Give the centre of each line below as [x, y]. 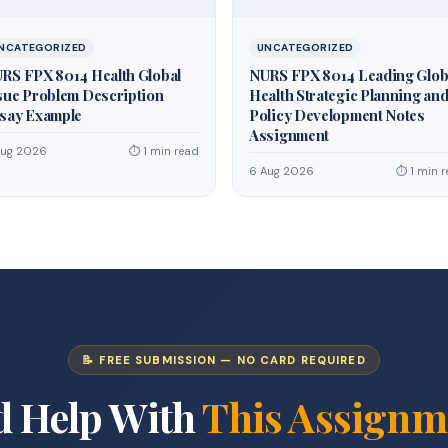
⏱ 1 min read [164, 150]
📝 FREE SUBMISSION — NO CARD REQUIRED [224, 359]
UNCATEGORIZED [305, 47]
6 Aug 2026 [281, 170]
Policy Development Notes [337, 114]
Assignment [289, 134]
